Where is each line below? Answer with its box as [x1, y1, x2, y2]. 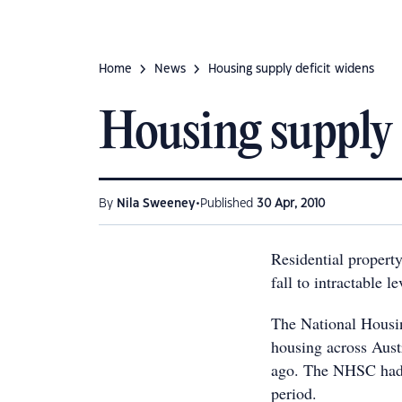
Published [200, 198, 257, 209]
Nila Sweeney [117, 198, 196, 209]
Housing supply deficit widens [208, 64, 374, 74]
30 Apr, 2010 [257, 198, 325, 209]
